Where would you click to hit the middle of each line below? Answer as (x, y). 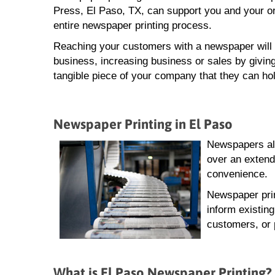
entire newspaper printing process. (133, 26)
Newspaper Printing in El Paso (143, 124)
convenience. (237, 174)
